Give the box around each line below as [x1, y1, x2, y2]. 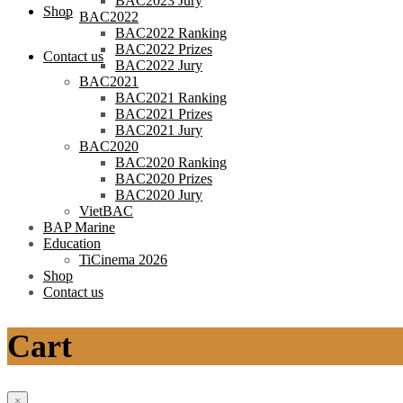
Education [43, 236, 101, 252]
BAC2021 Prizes [115, 106, 212, 122]
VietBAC [79, 203, 133, 219]
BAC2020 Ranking [115, 155, 227, 171]
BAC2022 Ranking [115, 25, 227, 41]
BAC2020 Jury [115, 187, 202, 203]
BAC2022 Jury [115, 58, 202, 74]
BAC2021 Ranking [115, 90, 227, 106]
